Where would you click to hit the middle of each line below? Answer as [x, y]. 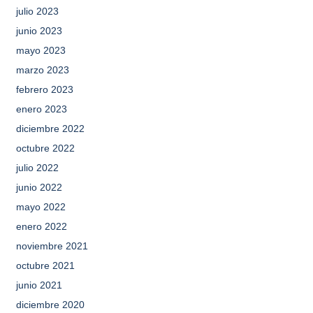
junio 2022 [39, 187]
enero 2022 [41, 226]
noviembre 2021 [52, 246]
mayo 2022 [41, 207]
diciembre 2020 [50, 305]
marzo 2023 [42, 70]
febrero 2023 [44, 89]
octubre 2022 [45, 148]
